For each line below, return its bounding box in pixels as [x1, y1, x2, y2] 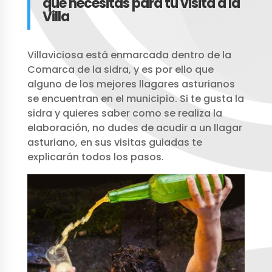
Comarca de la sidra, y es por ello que [27, 63, 214, 77]
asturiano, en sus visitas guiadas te [27, 135, 202, 150]
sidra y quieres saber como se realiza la [27, 106, 222, 121]
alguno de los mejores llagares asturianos [27, 77, 235, 92]
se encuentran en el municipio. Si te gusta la [27, 92, 244, 106]
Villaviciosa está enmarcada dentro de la [27, 48, 231, 63]
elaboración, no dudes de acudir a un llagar [27, 121, 242, 135]
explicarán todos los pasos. [27, 150, 164, 165]
